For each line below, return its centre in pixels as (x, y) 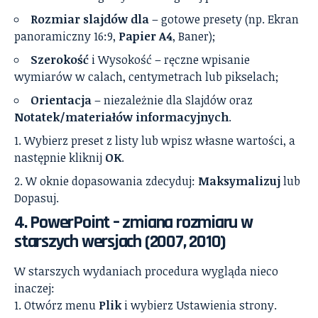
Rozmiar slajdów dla (90, 20)
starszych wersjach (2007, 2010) (120, 242)
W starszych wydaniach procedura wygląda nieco (146, 272)
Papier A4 (146, 37)
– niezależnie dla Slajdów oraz (172, 100)
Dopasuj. (37, 198)
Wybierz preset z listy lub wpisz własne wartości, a (160, 141)
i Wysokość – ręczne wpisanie (169, 60)
